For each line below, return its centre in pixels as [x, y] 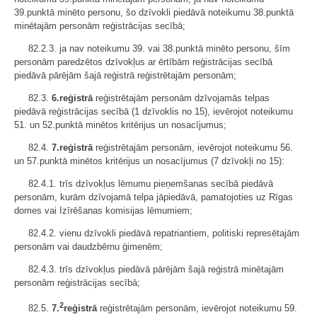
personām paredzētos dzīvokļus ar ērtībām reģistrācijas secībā [143, 62]
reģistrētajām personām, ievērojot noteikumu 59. [197, 309]
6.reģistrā [72, 98]
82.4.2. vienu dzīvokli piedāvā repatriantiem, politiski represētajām [164, 234]
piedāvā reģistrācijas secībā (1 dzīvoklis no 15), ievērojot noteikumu [154, 112]
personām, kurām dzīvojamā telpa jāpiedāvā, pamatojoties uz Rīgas [154, 197]
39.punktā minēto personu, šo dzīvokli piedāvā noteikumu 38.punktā [154, 13]
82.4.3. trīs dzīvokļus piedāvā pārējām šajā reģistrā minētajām [156, 270]
